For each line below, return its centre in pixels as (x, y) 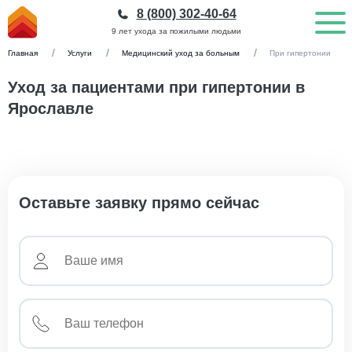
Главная (23, 53)
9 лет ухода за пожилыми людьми (176, 31)
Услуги (80, 53)
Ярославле (51, 108)
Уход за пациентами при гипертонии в (156, 87)
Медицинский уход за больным (181, 53)
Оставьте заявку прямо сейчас (139, 203)
